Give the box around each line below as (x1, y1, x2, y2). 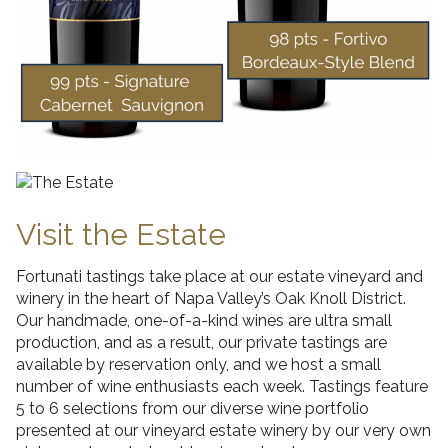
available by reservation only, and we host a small (16, 354, 381, 374)
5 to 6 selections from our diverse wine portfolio (16, 398, 369, 418)
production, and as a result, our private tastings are (16, 332, 387, 352)
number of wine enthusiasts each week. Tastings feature (16, 376, 428, 396)
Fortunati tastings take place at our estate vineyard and (16, 266, 423, 286)
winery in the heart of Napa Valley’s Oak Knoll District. (16, 288, 406, 308)
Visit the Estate (16, 216, 226, 252)
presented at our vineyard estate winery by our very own (16, 420, 431, 440)
